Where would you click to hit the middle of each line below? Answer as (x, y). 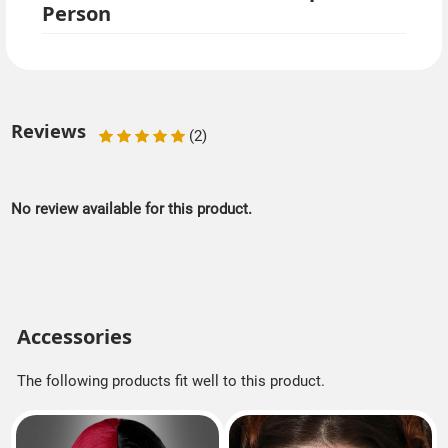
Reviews (49, 130)
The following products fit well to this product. (170, 381)
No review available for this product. (132, 209)
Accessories (74, 335)
